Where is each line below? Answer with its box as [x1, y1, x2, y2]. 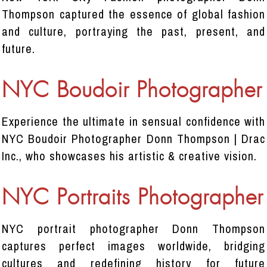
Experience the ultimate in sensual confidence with [2, 113, 265, 129]
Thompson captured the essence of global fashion [2, 6, 265, 22]
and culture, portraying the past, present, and [2, 23, 265, 39]
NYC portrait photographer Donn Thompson [2, 221, 265, 237]
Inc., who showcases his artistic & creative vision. [2, 148, 257, 164]
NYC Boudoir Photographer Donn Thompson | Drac [2, 131, 265, 147]
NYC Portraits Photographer [2, 187, 263, 210]
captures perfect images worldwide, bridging [2, 238, 265, 254]
